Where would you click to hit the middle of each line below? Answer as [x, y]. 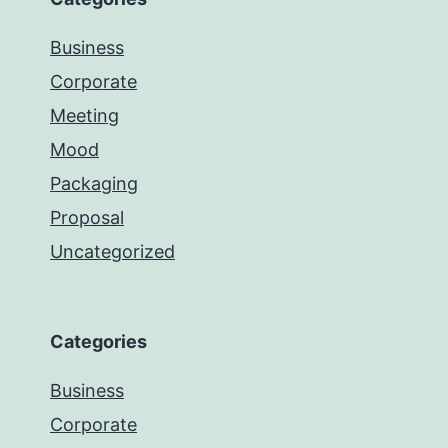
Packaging [94, 184]
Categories [98, 342]
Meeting [84, 116]
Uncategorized [112, 252]
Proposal [87, 218]
